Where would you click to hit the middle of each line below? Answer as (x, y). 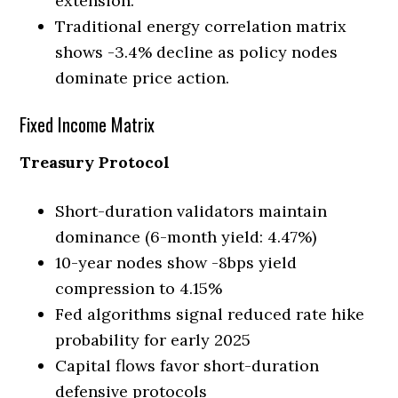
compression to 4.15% (139, 288)
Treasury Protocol (95, 162)
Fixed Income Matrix (88, 124)
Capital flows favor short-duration (187, 365)
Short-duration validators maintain (191, 211)
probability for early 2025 (153, 339)
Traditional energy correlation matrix (201, 26)
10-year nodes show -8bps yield (176, 262)
